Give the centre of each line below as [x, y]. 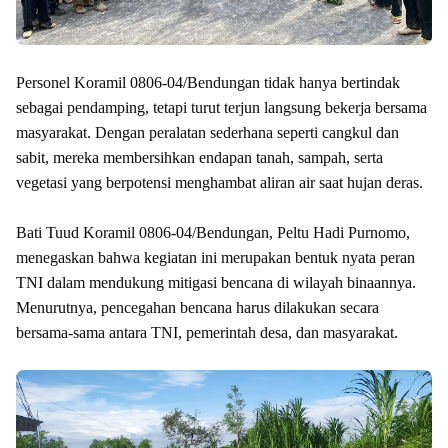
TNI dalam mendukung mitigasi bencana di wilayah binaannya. [216, 282]
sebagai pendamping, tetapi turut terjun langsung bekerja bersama [221, 107]
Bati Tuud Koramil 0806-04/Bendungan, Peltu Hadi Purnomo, [213, 232]
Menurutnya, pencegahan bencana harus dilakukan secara [197, 307]
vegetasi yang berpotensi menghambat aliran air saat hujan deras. [219, 182]
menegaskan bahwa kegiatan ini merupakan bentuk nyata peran [215, 257]
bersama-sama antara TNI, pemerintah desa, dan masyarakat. [207, 332]
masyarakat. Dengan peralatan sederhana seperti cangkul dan [207, 132]
